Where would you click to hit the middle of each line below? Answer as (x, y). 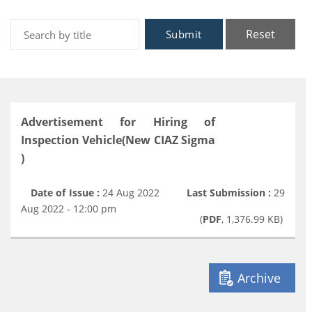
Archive (259, 278)
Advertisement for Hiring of (118, 122)
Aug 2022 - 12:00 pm (69, 209)
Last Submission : (229, 193)
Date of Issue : (65, 193)
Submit (184, 34)
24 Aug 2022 (131, 193)
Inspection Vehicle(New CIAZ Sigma (118, 140)
